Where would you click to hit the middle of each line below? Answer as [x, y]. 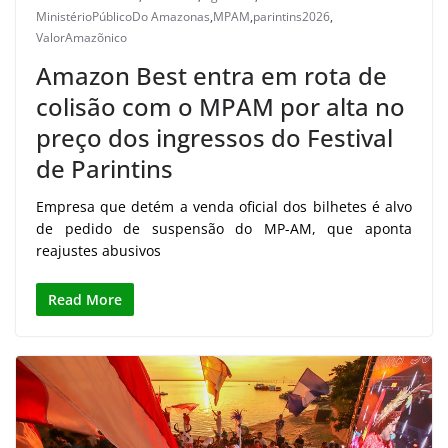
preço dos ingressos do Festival [214, 137]
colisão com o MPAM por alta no [220, 106]
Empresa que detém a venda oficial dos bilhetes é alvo [224, 206]
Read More [85, 299]
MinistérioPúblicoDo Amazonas [123, 16]
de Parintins [104, 168]
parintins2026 [291, 16]
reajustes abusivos [98, 250]
